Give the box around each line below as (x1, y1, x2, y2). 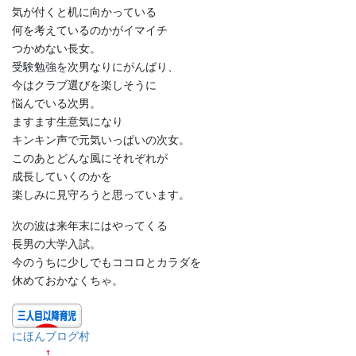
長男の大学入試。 (12, 238, 101, 251)
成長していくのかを (12, 169, 112, 183)
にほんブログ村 (12, 330, 90, 343)
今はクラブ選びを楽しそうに (12, 78, 157, 91)
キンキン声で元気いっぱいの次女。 (12, 133, 190, 146)
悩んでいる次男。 (12, 96, 101, 110)
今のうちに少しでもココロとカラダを (12, 256, 201, 269)
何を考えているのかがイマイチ (12, 23, 168, 37)
